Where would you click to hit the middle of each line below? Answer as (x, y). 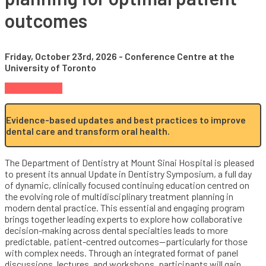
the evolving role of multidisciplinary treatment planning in (119, 196)
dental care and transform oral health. (88, 131)
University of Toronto (50, 67)
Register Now (34, 88)
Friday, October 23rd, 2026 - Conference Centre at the (120, 56)
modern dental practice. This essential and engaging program (125, 207)
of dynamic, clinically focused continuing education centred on (127, 185)
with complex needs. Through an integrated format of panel (121, 252)
